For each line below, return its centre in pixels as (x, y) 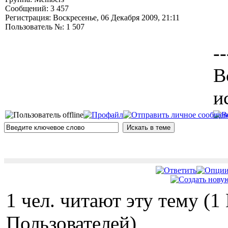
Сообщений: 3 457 (37, 8)
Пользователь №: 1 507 (45, 27)
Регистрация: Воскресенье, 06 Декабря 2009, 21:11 (92, 18)
